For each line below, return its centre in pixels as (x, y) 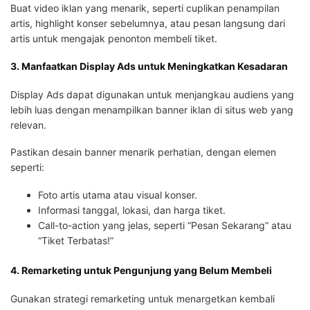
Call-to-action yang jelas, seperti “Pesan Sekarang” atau (165, 225)
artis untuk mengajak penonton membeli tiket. (114, 38)
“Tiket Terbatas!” (76, 240)
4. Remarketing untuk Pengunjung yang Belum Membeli (141, 270)
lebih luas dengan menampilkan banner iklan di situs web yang (152, 109)
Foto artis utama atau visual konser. (118, 194)
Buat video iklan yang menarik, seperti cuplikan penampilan (145, 8)
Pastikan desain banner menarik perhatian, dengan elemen (143, 152)
